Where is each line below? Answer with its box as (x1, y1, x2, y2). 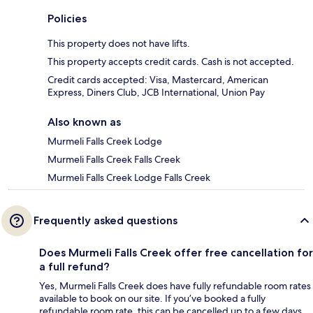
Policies (48, 12, 87, 26)
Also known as (48, 115, 121, 129)
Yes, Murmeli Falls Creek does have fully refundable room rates (39, 279, 311, 293)
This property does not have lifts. (48, 37, 190, 50)
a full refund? (39, 260, 110, 274)
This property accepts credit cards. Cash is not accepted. (48, 55, 294, 68)
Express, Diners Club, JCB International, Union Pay (48, 86, 265, 99)
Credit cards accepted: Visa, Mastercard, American (48, 73, 268, 87)
